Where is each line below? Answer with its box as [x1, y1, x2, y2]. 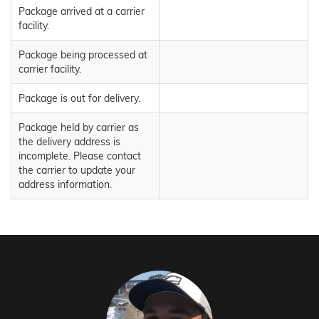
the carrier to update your [19, 164, 135, 177]
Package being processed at [19, 48, 147, 62]
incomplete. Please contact [19, 150, 141, 163]
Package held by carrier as [19, 121, 139, 135]
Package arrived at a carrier [19, 5, 145, 19]
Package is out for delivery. [19, 92, 140, 105]
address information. [19, 178, 112, 192]
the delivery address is [19, 135, 120, 149]
